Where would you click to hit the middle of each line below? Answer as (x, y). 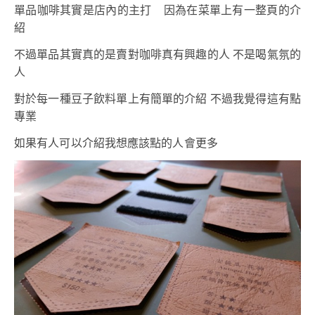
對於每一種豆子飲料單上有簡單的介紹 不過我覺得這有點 (157, 98)
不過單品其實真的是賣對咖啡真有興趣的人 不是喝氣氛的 (157, 54)
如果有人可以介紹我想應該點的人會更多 (116, 143)
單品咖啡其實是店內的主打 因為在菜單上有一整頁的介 (157, 10)
